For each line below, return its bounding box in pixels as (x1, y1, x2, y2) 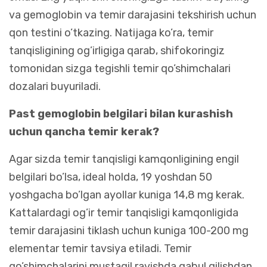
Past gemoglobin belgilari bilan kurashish (9, 107, 233, 120)
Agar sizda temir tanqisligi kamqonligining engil (9, 152, 239, 166)
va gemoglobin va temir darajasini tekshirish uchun (9, 8, 256, 21)
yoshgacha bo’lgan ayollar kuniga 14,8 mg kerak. (9, 188, 244, 201)
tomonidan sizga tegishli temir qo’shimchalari (9, 61, 231, 75)
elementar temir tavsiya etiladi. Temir (9, 241, 191, 255)
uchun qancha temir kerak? (9, 125, 159, 138)
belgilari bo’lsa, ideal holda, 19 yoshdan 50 (9, 170, 212, 184)
